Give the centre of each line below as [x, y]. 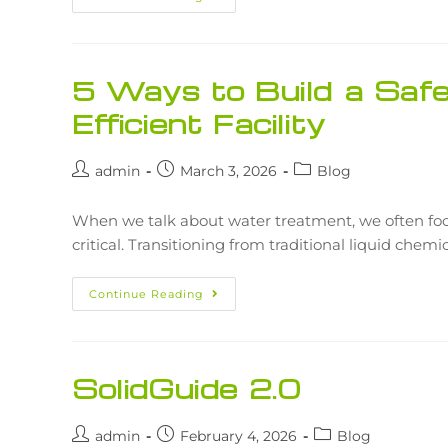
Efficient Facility [198, 123]
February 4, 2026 [238, 436]
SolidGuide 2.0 [187, 388]
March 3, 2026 [228, 171]
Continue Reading [146, 294]
